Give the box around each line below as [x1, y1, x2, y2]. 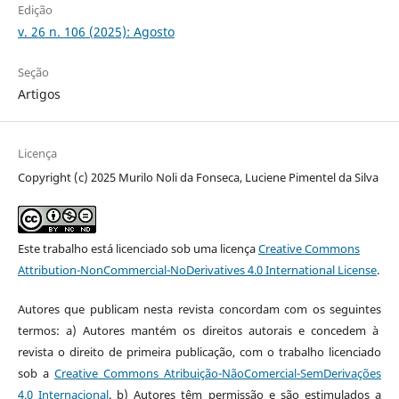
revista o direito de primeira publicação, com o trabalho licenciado [17, 343, 382, 360]
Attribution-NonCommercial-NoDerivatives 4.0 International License [17, 261, 377, 278]
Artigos [17, 85, 61, 102]
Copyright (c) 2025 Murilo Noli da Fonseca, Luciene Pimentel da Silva [17, 168, 379, 185]
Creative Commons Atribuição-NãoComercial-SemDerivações [54, 364, 382, 381]
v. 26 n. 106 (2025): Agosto [17, 22, 175, 40]
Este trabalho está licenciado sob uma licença [17, 240, 258, 256]
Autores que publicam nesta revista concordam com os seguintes [17, 300, 382, 317]
